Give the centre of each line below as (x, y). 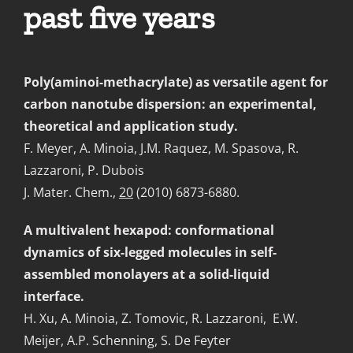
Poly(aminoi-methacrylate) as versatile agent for (176, 82)
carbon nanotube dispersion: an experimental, (170, 104)
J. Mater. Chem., (71, 192)
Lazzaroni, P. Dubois (84, 170)
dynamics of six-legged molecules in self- (150, 252)
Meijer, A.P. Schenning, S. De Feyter (127, 340)
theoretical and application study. (131, 126)
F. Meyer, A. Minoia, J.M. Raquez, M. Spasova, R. (161, 148)
